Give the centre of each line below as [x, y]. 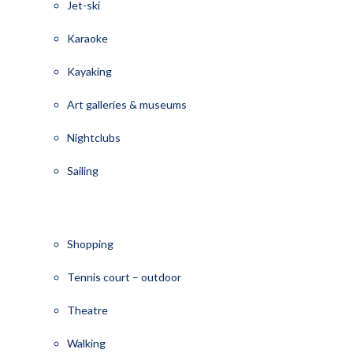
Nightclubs [93, 137]
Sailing [82, 170]
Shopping [90, 243]
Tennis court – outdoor [124, 277]
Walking [86, 343]
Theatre [87, 310]
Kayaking [89, 71]
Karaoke [87, 38]
